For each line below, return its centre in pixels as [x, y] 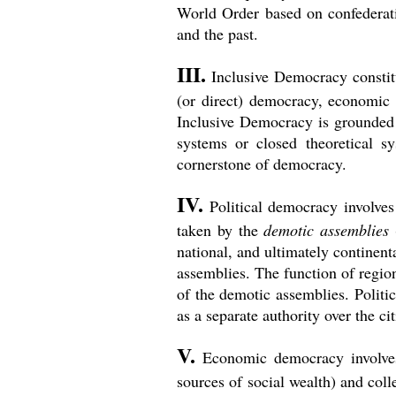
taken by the [221, 230]
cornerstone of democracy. [262, 164]
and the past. [217, 34]
